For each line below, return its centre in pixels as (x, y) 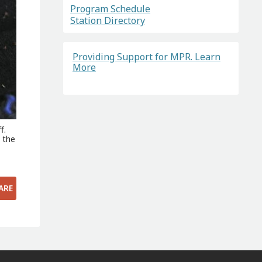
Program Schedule (110, 9)
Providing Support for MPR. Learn (146, 56)
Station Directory (107, 20)
